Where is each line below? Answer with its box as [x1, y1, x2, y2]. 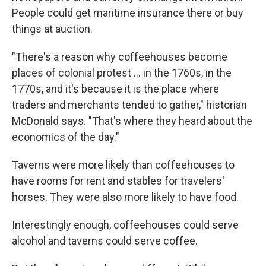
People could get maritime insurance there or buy [12, 7, 243, 20]
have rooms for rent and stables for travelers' [12, 175, 224, 188]
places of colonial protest [12, 66, 131, 80]
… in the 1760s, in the [134, 66, 232, 80]
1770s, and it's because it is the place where [12, 83, 219, 96]
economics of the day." [12, 131, 119, 144]
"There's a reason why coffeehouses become [12, 50, 227, 64]
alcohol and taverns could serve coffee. [12, 235, 198, 248]
